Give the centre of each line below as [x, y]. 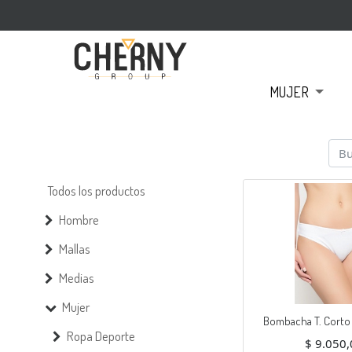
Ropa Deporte [101, 336]
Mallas [74, 249]
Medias [76, 278]
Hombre [79, 220]
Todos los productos [96, 191]
